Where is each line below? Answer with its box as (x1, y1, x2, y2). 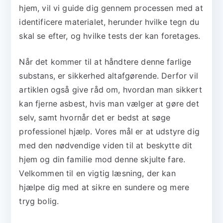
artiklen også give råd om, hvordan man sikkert (19, 85, 202, 95)
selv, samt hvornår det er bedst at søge (19, 112, 171, 123)
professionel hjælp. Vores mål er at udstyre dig (19, 126, 200, 137)
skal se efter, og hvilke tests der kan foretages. (19, 31, 201, 41)
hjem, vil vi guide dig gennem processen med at (19, 3, 203, 13)
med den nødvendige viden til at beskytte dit (19, 140, 193, 151)
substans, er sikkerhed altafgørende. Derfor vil (19, 71, 198, 81)
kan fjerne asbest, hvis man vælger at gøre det (19, 99, 199, 109)
